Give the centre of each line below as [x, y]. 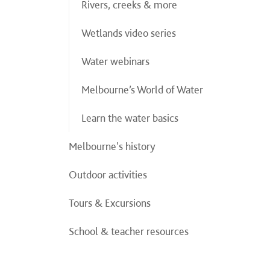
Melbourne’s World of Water [142, 89]
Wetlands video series [129, 33]
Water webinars [115, 61]
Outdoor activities [108, 174]
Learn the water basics [130, 118]
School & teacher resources [129, 231]
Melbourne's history [112, 146]
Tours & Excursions [110, 203]
